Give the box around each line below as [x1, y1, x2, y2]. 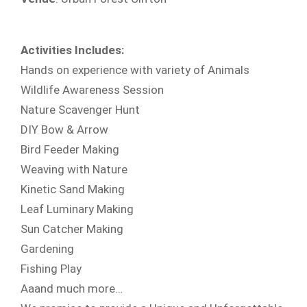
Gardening [21, 242, 74, 256]
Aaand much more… [21, 282, 123, 295]
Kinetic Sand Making [21, 182, 125, 196]
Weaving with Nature [21, 162, 127, 176]
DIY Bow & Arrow [21, 123, 108, 136]
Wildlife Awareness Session [21, 83, 164, 97]
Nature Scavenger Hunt [21, 103, 140, 116]
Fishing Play [21, 262, 82, 275]
